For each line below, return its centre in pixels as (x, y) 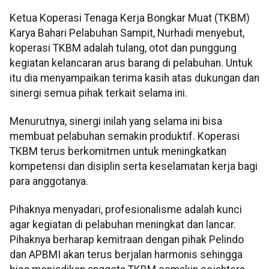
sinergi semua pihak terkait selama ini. (98, 93)
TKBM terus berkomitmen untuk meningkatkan (118, 151)
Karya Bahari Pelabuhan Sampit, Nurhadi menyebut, (127, 33)
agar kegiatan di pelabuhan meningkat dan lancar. (123, 225)
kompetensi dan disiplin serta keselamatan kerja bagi (134, 166)
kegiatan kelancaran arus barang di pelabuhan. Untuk (131, 63)
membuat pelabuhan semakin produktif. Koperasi (125, 136)
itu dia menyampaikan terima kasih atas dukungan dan (134, 78)
